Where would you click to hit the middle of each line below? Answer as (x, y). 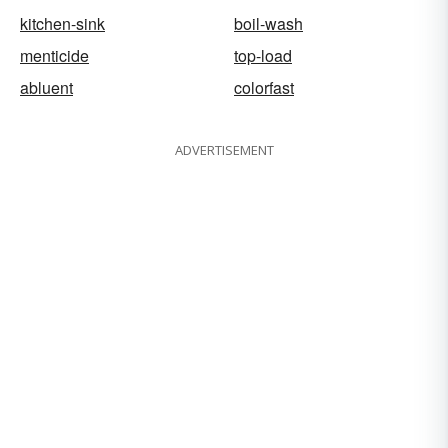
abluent (46, 88)
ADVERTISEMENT (224, 150)
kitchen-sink (62, 24)
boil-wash (268, 24)
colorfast (264, 88)
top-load (263, 56)
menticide (54, 56)
